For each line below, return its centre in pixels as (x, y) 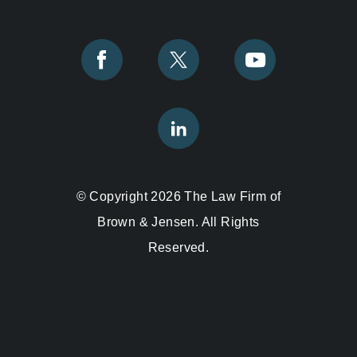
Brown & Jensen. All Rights (178, 222)
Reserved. (178, 248)
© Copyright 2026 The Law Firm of (178, 197)
